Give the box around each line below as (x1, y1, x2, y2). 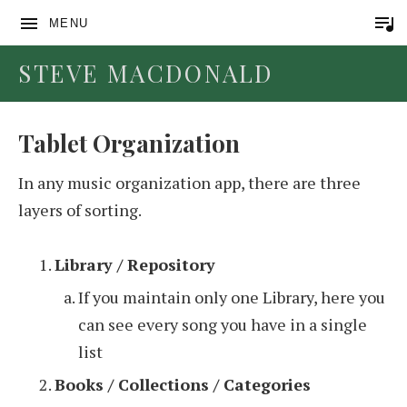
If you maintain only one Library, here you (77, 285, 385, 308)
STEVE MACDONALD (18, 57, 273, 89)
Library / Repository (55, 253, 215, 275)
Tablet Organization (18, 127, 240, 159)
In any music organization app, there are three (18, 172, 361, 194)
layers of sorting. (18, 199, 142, 221)
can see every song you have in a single (77, 313, 367, 335)
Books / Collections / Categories (55, 372, 311, 395)
